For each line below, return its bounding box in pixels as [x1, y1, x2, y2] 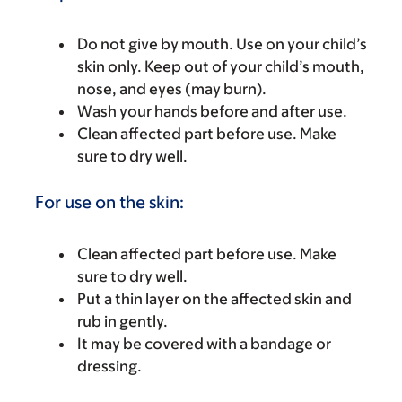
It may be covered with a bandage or [77, 334, 331, 353]
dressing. [77, 356, 142, 375]
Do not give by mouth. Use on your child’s [77, 34, 367, 53]
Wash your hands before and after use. [77, 101, 347, 120]
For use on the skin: [35, 191, 184, 212]
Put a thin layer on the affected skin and [77, 289, 352, 308]
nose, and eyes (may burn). [77, 79, 267, 98]
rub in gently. [77, 311, 168, 330]
